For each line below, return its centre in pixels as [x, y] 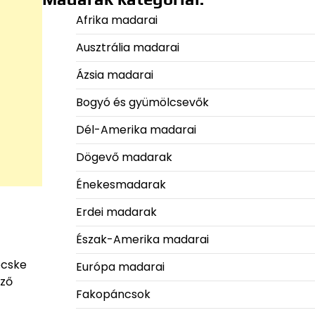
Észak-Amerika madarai [142, 240]
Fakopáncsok [113, 295]
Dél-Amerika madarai [136, 130]
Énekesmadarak [121, 185]
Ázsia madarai [114, 75]
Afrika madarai [116, 20]
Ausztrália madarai [127, 48]
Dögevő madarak [124, 157]
